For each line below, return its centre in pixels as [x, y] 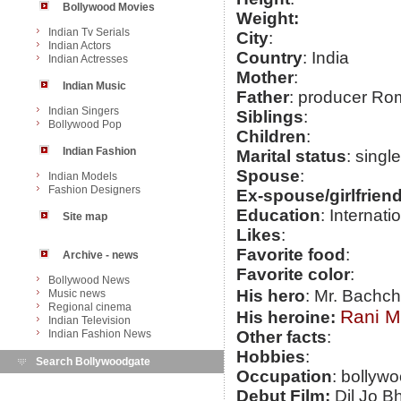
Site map [85, 217]
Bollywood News [89, 280]
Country [269, 58]
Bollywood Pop [85, 124]
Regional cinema [90, 307]
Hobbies [271, 357]
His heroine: [286, 318]
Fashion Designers [94, 190]
